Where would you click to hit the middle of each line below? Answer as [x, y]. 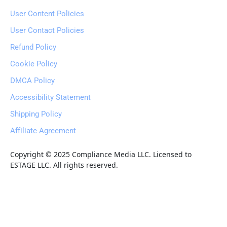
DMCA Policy [32, 81]
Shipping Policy [36, 114]
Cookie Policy [34, 64]
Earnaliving [55, 212]
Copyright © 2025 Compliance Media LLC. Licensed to [102, 154]
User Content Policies [47, 14]
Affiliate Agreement [43, 131]
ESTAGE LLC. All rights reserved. [64, 165]
